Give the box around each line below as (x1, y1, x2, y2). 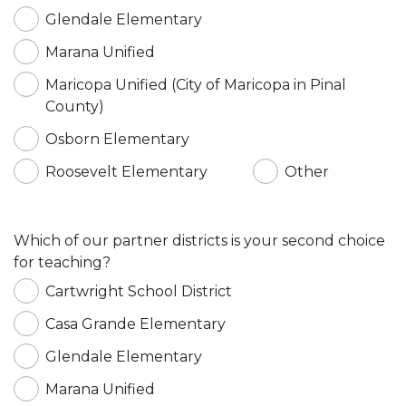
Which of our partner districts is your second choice (14, 231, 385, 249)
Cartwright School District (45, 282, 232, 300)
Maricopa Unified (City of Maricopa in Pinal (45, 75, 346, 93)
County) (45, 97, 104, 115)
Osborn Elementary (45, 130, 189, 148)
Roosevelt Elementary (45, 162, 208, 180)
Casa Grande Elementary (45, 314, 226, 333)
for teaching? (14, 253, 111, 271)
